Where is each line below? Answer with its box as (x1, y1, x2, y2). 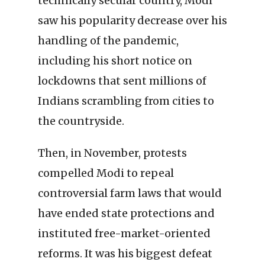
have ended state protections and (38, 206, 215, 221)
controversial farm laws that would (38, 186, 222, 201)
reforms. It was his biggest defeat (38, 247, 212, 261)
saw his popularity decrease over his (38, 14, 227, 28)
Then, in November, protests (38, 146, 187, 160)
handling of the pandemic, (38, 34, 179, 48)
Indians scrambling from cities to (38, 94, 214, 108)
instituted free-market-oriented (38, 227, 211, 241)
